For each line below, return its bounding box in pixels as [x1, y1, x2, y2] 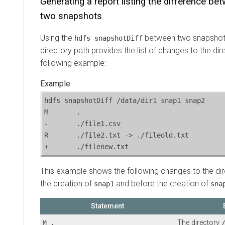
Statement [91, 201, 124, 210]
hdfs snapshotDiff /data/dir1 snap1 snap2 [44, 96, 205, 104]
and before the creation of [114, 178, 210, 188]
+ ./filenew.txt [76, 142, 129, 151]
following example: [40, 58, 106, 68]
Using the [40, 33, 74, 43]
